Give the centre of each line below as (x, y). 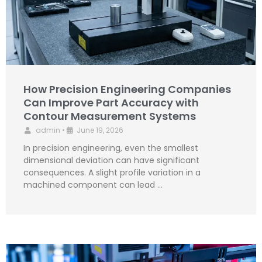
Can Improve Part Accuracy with (111, 102)
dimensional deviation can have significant (111, 160)
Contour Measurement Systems (110, 116)
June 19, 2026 (100, 130)
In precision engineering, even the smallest (111, 148)
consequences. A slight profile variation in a (112, 172)
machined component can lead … (93, 185)
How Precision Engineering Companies (127, 89)
